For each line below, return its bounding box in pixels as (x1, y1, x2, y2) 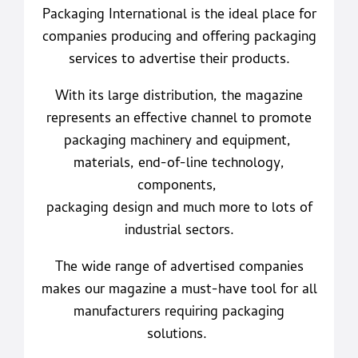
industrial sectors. (124, 219, 234, 243)
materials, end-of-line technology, (74, 152, 284, 176)
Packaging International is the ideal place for (42, 4, 316, 28)
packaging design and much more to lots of (46, 197, 312, 221)
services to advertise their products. (68, 49, 290, 73)
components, (137, 174, 221, 198)
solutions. (147, 323, 211, 347)
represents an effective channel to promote (46, 107, 312, 131)
